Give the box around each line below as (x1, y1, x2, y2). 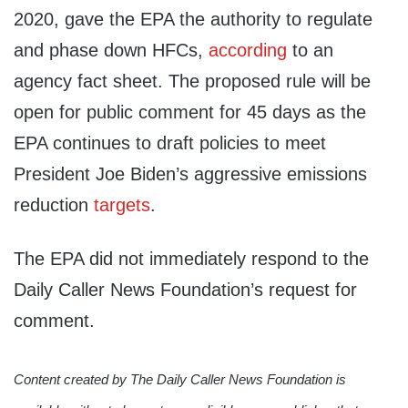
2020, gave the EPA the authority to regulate (14, 9, 372, 30)
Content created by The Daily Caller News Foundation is (14, 371, 346, 387)
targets (94, 195, 150, 216)
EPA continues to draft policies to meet (14, 133, 326, 154)
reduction (14, 195, 94, 216)
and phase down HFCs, (14, 40, 209, 61)
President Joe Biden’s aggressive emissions (14, 164, 367, 185)
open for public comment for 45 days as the (14, 102, 366, 123)
